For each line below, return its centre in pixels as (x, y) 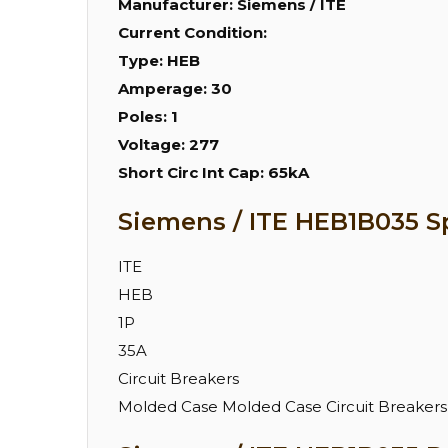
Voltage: (153, 145)
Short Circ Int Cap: (193, 173)
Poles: (144, 117)
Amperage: (164, 89)
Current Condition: (192, 33)
